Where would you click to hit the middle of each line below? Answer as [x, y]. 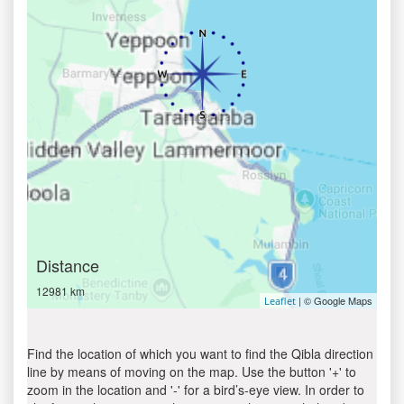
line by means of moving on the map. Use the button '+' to [192, 372]
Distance [68, 265]
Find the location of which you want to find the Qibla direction [200, 353]
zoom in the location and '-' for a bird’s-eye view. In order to [196, 390]
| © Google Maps [334, 300]
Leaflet [280, 301]
